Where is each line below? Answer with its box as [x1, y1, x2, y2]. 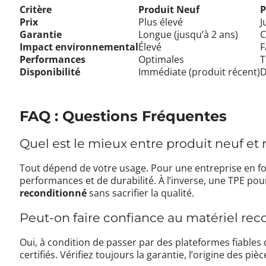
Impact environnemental [20, 40, 139, 54]
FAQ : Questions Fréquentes [20, 107, 227, 125]
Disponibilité [20, 65, 81, 79]
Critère [20, 3, 52, 17]
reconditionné [20, 186, 87, 199]
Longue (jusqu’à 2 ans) [138, 28, 239, 42]
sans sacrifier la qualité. [87, 186, 195, 199]
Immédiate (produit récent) [138, 65, 261, 79]
